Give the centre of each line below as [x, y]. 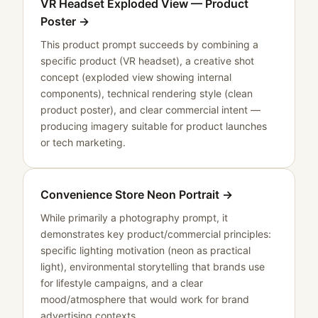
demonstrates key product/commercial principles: [156, 234]
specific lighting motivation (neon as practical [146, 250]
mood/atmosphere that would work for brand [145, 299]
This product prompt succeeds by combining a [149, 44]
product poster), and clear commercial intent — [150, 110]
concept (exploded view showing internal [136, 77]
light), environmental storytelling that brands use [153, 267]
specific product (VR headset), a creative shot [147, 61]
